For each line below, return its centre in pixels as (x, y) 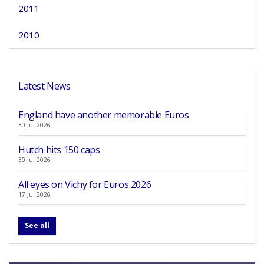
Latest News (44, 86)
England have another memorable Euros (104, 115)
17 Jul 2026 (34, 194)
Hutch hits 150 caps (59, 150)
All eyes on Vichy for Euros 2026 (85, 184)
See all (37, 225)
